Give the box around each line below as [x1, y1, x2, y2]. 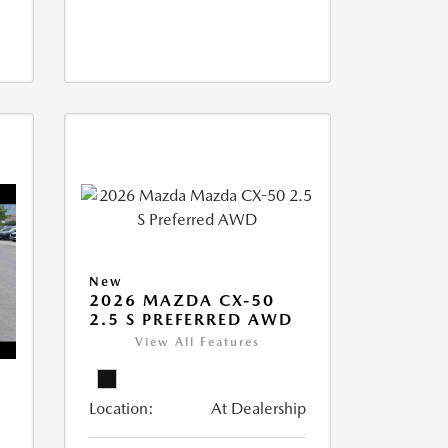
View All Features [134, 335, 260, 350]
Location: [88, 399, 154, 419]
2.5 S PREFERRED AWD [88, 310, 293, 330]
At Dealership [210, 399, 306, 419]
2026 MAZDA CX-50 [88, 291, 275, 311]
